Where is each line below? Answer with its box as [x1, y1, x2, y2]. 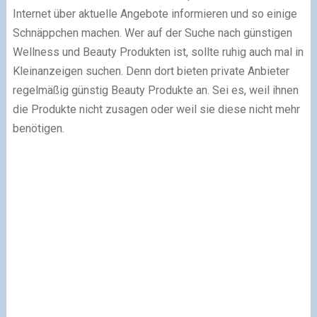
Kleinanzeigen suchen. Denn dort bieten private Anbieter [12, 64, 289, 78]
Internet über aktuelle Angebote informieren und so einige [12, 7, 297, 21]
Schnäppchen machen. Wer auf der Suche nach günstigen [12, 26, 292, 40]
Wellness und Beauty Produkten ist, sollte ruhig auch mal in [12, 45, 304, 59]
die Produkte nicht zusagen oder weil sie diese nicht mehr [12, 103, 300, 116]
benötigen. [12, 122, 64, 135]
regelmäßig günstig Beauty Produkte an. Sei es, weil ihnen [12, 83, 299, 97]
